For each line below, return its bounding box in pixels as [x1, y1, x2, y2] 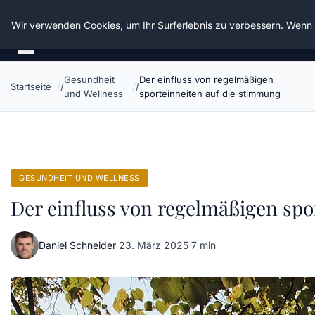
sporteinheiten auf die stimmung [139, 88, 281, 99]
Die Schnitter [11, 10, 106, 32]
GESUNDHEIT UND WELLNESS [19, 173, 140, 183]
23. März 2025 [119, 239, 188, 251]
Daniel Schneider [39, 239, 116, 251]
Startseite [11, 81, 51, 92]
